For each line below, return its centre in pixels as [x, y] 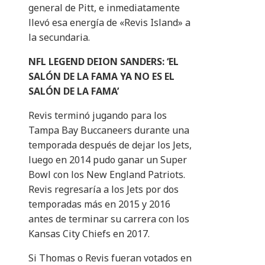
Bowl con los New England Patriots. [107, 175]
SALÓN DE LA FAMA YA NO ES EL [101, 77]
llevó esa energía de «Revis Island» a [109, 23]
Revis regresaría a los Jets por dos [104, 190]
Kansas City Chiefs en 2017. [89, 234]
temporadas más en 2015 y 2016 [99, 204]
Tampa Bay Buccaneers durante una [109, 130]
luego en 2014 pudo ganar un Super [108, 160]
